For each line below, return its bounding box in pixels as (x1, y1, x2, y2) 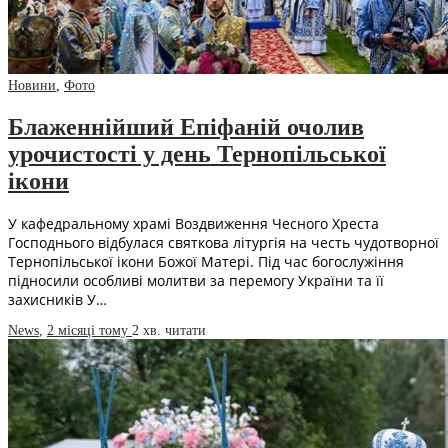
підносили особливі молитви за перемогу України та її (8, 271, 384, 291)
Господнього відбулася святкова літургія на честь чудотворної (8, 233, 439, 253)
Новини (8, 77, 56, 93)
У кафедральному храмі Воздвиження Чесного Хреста (8, 214, 379, 234)
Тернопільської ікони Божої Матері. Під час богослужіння (8, 252, 404, 272)
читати (165, 323, 206, 339)
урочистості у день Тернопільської (8, 140, 386, 167)
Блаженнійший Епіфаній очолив (8, 113, 364, 140)
